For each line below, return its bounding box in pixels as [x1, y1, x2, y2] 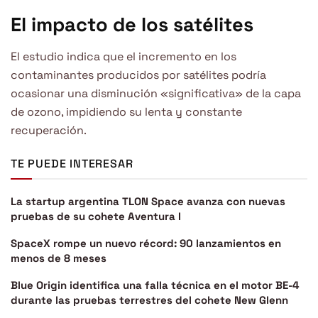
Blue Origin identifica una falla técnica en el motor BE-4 [11, 278, 300, 292]
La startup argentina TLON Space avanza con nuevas [11, 194, 285, 208]
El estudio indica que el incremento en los [11, 48, 236, 64]
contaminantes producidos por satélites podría [11, 67, 266, 82]
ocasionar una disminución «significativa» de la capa [11, 85, 301, 101]
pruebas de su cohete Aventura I [11, 209, 181, 223]
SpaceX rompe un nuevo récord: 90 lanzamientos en [11, 236, 281, 250]
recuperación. [11, 122, 87, 138]
